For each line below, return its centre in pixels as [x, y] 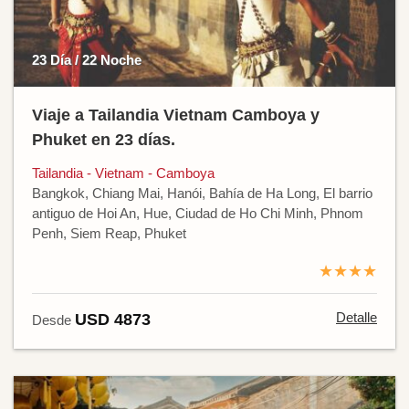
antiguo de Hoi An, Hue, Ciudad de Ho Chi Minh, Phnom [198, 213]
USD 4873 [113, 319]
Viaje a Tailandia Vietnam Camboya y [176, 115]
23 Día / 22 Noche [87, 59]
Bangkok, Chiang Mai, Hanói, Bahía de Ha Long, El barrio [202, 193]
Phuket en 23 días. [104, 139]
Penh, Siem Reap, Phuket [109, 233]
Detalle [357, 317]
